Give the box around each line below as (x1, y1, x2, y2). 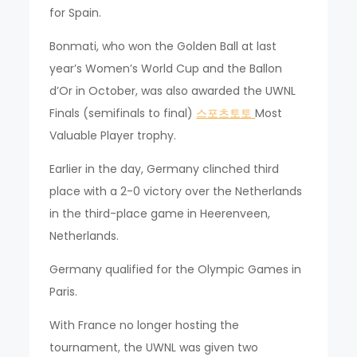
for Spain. (49, 5, 102, 22)
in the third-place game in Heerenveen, (49, 206, 271, 222)
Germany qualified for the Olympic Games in (49, 261, 302, 278)
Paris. (49, 284, 78, 300)
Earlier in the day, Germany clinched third (49, 161, 280, 178)
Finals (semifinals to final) (49, 105, 197, 122)
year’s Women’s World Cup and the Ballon (49, 61, 283, 77)
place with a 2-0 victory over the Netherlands (49, 183, 303, 200)
